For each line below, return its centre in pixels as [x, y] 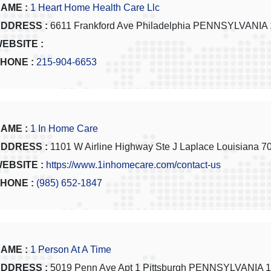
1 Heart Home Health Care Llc [95, 8]
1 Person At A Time [71, 250]
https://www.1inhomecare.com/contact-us [133, 165]
